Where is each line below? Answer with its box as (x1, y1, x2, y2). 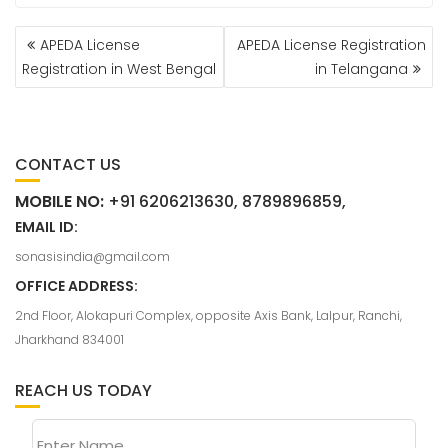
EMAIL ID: (15, 217, 78, 238)
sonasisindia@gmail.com (15, 248, 170, 266)
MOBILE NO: (15, 190, 104, 214)
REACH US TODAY (15, 379, 152, 403)
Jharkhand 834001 (15, 331, 124, 349)
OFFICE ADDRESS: (15, 276, 138, 297)
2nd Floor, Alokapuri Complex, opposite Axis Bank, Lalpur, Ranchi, (15, 307, 402, 325)
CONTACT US (15, 153, 121, 177)
